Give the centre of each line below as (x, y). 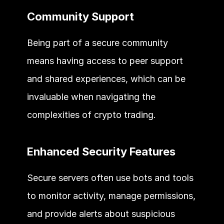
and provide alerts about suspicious (101, 213)
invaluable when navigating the (91, 96)
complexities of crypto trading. (92, 114)
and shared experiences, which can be (106, 78)
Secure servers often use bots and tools (110, 177)
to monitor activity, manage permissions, (111, 195)
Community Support (81, 16)
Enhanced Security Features (102, 151)
